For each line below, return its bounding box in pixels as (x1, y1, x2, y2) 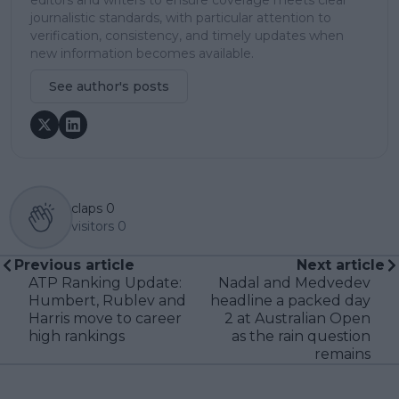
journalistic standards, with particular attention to (30, 9, 331, 26)
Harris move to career (28, 309, 182, 327)
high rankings (28, 327, 125, 345)
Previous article (14, 256, 134, 273)
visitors (71, 217, 114, 234)
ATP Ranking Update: (28, 273, 182, 291)
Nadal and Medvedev (218, 273, 370, 291)
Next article (297, 256, 385, 273)
